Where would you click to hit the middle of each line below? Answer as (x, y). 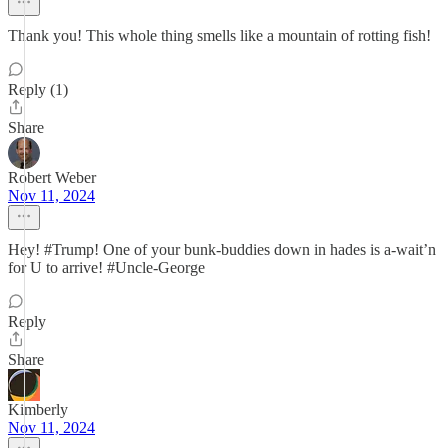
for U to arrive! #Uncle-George (106, 267)
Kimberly (38, 409)
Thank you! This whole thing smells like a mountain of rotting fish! (219, 35)
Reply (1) (38, 89)
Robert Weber (52, 177)
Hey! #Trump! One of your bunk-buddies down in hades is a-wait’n (222, 249)
